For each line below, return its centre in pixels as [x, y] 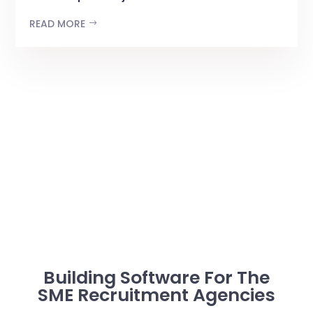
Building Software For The [156, 277]
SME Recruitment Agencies [156, 295]
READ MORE [59, 23]
